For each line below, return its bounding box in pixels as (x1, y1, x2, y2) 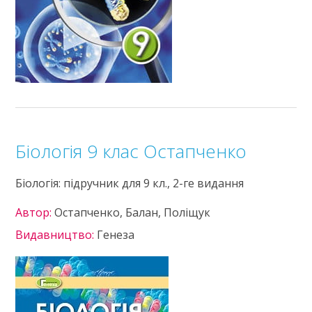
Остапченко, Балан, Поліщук (54, 205, 211, 220)
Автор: (15, 205, 55, 220)
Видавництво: (15, 227, 97, 242)
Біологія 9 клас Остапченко (15, 139, 247, 164)
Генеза (97, 227, 135, 242)
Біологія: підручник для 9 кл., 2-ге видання (15, 175, 244, 191)
